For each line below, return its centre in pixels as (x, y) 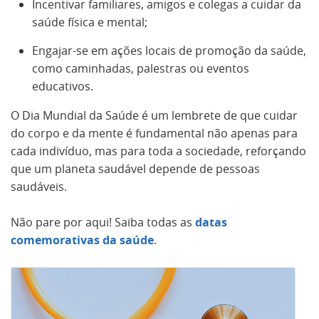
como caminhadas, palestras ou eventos (141, 68)
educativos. (63, 86)
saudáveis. (39, 187)
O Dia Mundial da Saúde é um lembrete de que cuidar (154, 115)
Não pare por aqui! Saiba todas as (103, 222)
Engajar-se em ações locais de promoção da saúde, (169, 51)
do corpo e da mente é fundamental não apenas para (154, 133)
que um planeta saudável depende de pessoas (135, 169)
